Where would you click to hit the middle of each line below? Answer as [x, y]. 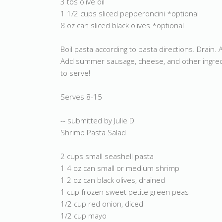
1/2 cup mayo [83, 216]
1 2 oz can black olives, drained [113, 180]
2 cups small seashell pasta [107, 156]
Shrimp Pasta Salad [93, 132]
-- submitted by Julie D [97, 120]
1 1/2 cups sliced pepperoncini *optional [130, 13]
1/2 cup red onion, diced [102, 204]
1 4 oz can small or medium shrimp [120, 168]
